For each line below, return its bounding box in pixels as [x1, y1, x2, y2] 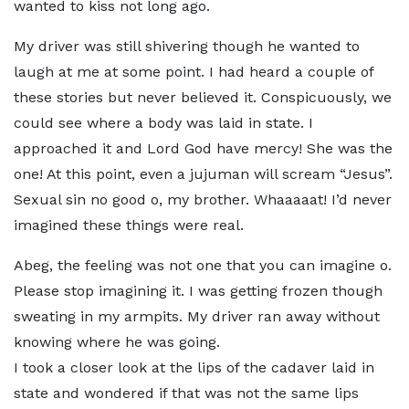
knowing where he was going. [14, 333, 220, 351]
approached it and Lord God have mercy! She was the [14, 140, 393, 157]
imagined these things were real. [14, 216, 244, 234]
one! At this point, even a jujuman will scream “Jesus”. [14, 165, 393, 183]
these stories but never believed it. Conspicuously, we [14, 89, 392, 106]
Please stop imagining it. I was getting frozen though [14, 282, 383, 299]
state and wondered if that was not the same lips [14, 384, 359, 402]
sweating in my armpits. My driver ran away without [14, 308, 380, 325]
